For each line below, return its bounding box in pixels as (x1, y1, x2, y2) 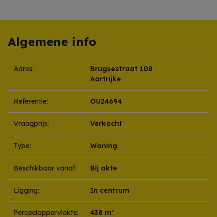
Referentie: (14, 97, 48, 106)
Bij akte (90, 164, 117, 173)
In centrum (90, 186, 129, 195)
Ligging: (14, 186, 39, 195)
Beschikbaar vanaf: (14, 164, 77, 173)
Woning (90, 141, 117, 151)
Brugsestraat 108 (90, 64, 153, 74)
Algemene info (8, 34, 96, 49)
